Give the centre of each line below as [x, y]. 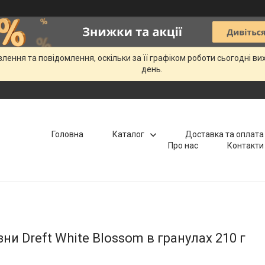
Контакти [245, 146]
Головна [67, 134]
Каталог [128, 134]
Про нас [183, 146]
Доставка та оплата [224, 134]
